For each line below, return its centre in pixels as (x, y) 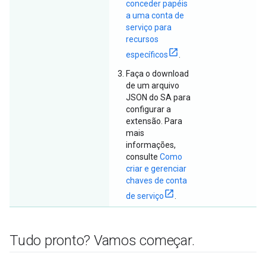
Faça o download (157, 74)
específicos (147, 55)
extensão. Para (154, 121)
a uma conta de (155, 15)
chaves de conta (156, 180)
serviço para (149, 27)
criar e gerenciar (156, 169)
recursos (142, 39)
